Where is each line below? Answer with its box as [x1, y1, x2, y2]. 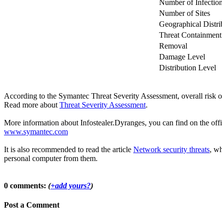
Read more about [4, 100, 59, 109]
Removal [159, 41, 187, 50]
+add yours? [51, 181, 91, 190]
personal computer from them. [4, 154, 98, 163]
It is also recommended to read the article [4, 145, 133, 154]
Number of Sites [159, 8, 210, 17]
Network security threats [133, 145, 210, 154]
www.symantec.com [4, 127, 68, 136]
